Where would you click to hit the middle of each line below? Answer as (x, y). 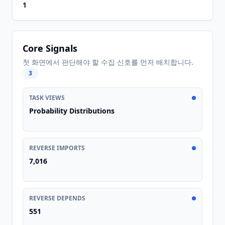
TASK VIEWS (47, 98)
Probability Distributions (72, 111)
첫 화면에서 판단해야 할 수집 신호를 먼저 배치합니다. (108, 62)
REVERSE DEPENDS (57, 198)
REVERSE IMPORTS (57, 148)
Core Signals (50, 48)
